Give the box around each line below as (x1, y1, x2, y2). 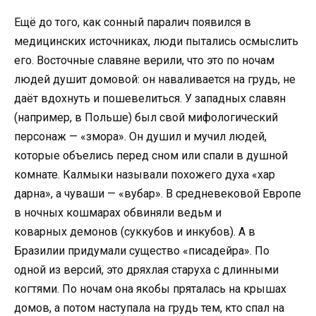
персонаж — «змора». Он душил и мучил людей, (14, 129, 267, 143)
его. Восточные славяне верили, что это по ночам (14, 53, 274, 67)
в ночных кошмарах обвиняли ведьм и (14, 205, 221, 219)
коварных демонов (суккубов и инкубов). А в (14, 224, 255, 238)
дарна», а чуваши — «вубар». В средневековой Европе (14, 186, 301, 200)
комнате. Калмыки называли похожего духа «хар (14, 167, 275, 181)
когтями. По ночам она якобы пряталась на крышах (14, 281, 286, 296)
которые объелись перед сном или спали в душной (14, 148, 288, 162)
